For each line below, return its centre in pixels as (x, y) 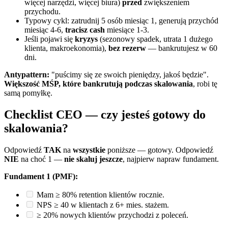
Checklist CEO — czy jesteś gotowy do (105, 115)
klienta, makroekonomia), (66, 48)
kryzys (86, 39)
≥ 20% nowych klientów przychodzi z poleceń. (112, 215)
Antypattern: (27, 75)
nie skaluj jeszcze (93, 159)
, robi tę (205, 84)
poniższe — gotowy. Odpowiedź (159, 150)
